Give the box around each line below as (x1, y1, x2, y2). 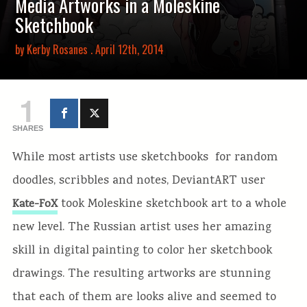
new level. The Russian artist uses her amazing (12, 219, 271, 236)
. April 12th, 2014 (88, 40, 164, 58)
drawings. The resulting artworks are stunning (12, 265, 271, 283)
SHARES (12, 123, 43, 132)
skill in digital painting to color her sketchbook (12, 242, 272, 260)
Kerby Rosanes (27, 40, 88, 58)
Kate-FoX (12, 196, 58, 213)
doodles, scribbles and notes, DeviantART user (12, 172, 265, 190)
